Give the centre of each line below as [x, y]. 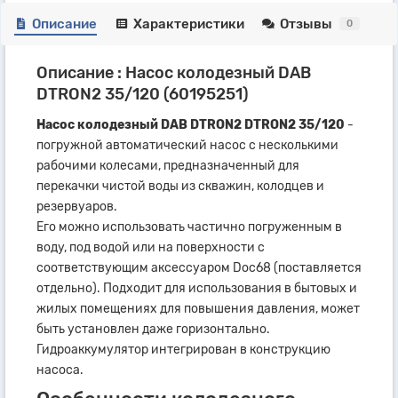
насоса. [60, 370]
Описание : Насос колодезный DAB [174, 72]
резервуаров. [77, 206]
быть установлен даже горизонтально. [153, 329]
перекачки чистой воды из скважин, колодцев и [180, 186]
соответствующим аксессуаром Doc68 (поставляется [199, 267]
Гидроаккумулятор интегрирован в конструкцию [183, 349]
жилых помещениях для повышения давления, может [198, 308]
